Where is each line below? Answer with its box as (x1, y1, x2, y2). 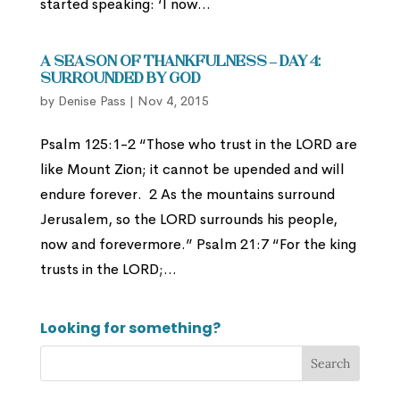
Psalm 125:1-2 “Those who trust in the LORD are (39, 135, 357, 154)
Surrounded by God (39, 72, 201, 87)
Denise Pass (57, 93, 126, 110)
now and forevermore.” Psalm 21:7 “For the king (39, 235, 356, 254)
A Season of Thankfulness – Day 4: (39, 55, 321, 71)
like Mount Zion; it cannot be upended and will (39, 160, 345, 179)
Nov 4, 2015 (137, 93, 209, 110)
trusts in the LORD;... (39, 260, 177, 279)
